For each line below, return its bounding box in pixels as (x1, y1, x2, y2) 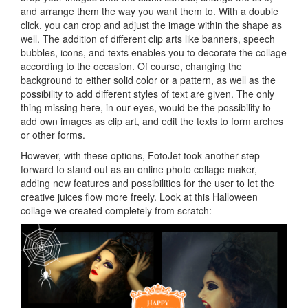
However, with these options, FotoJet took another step (21, 148, 260, 162)
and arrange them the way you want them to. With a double (21, 3, 278, 18)
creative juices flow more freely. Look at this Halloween (21, 189, 258, 203)
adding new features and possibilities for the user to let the (21, 175, 274, 190)
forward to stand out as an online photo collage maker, (21, 162, 257, 176)
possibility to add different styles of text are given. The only (21, 86, 274, 100)
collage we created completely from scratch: (21, 203, 212, 217)
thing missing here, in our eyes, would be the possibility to (21, 100, 271, 114)
